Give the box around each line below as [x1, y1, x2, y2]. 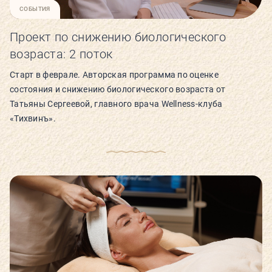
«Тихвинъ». [10, 113, 56, 123]
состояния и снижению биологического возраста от [10, 84, 226, 94]
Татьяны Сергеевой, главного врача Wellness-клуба [10, 98, 223, 109]
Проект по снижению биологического [10, 29, 226, 44]
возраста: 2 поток [10, 46, 113, 61]
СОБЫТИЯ [19, 5, 50, 12]
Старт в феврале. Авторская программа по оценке [10, 69, 219, 80]
